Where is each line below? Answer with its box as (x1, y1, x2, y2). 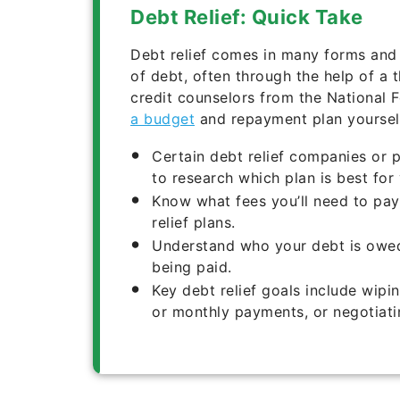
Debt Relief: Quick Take (130, 4, 363, 29)
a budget (130, 109, 195, 128)
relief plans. (152, 212, 236, 231)
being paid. (152, 257, 232, 276)
